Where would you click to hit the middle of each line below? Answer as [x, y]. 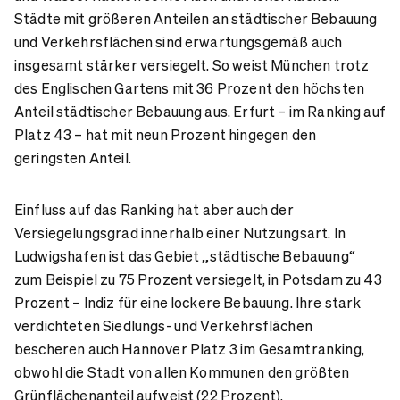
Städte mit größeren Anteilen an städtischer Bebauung [196, 18]
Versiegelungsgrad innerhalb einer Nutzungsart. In [180, 232]
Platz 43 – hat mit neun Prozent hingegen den [166, 134]
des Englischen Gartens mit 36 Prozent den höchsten [190, 87]
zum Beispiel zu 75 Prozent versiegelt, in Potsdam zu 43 [198, 279]
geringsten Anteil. [73, 157]
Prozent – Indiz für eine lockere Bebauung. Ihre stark [188, 302]
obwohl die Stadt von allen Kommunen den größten [182, 371]
